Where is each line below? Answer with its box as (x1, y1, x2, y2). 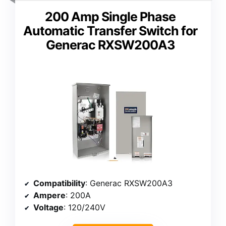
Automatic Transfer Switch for (23, 23, 197, 39)
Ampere (33, 190, 66, 201)
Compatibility (33, 178, 85, 189)
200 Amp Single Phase (44, 9, 176, 25)
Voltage (33, 202, 64, 213)
